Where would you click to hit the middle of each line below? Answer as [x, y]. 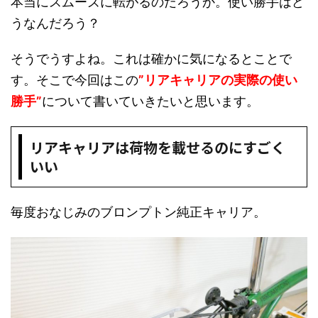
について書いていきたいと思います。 [150, 101]
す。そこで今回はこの [75, 79]
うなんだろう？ [55, 23]
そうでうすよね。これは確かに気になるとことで [151, 58]
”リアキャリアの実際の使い [218, 79]
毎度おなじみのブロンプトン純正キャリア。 [138, 212]
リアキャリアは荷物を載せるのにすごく [158, 147]
